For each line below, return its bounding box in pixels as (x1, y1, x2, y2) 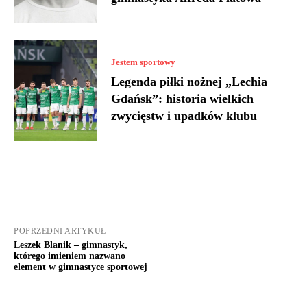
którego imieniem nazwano (14, 251, 125, 262)
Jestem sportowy (111, 56, 176, 67)
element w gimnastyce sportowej (14, 262, 147, 273)
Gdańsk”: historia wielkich (111, 91, 254, 106)
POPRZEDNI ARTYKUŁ (14, 226, 106, 236)
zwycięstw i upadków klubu (111, 108, 258, 123)
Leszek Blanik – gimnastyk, (14, 240, 127, 251)
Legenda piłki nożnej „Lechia (111, 74, 268, 88)
